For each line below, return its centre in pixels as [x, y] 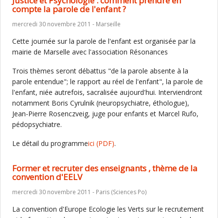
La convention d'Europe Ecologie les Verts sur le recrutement [108, 209]
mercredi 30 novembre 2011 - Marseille [66, 24]
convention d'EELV [47, 177]
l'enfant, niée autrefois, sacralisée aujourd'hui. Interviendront [107, 92]
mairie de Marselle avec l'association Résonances [90, 52]
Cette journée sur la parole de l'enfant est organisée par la [104, 41]
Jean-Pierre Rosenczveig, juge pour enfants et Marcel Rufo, [105, 114]
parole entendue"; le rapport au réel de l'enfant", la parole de [108, 82]
